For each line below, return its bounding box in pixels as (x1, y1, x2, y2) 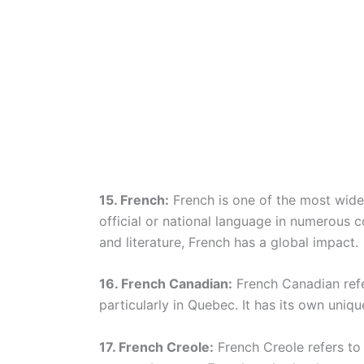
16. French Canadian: (99, 275, 232, 292)
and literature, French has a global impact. (99, 233, 358, 250)
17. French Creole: (99, 338, 214, 355)
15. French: (99, 191, 169, 208)
